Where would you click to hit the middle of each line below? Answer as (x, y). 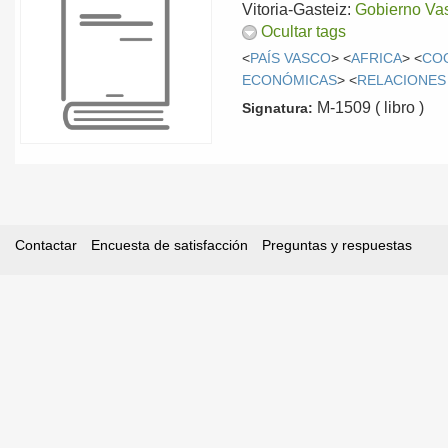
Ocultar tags (304, 31)
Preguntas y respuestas (337, 245)
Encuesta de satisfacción (169, 245)
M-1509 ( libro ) (369, 107)
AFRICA (377, 58)
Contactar (46, 245)
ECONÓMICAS (290, 80)
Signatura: (278, 107)
